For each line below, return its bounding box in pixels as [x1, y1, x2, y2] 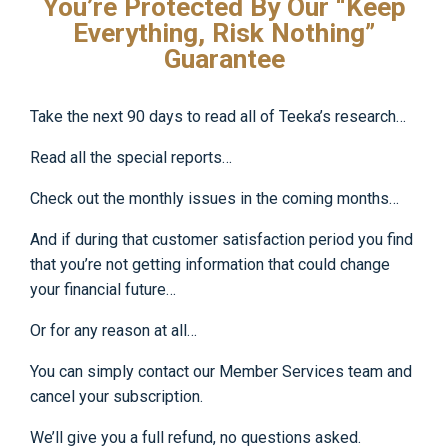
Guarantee [163, 42, 285, 74]
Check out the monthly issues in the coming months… [30, 188, 399, 208]
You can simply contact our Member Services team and [30, 361, 412, 381]
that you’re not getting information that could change [30, 254, 390, 274]
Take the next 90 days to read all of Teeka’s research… [30, 106, 406, 126]
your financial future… [30, 279, 176, 299]
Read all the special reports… [30, 147, 232, 167]
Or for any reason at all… [30, 320, 197, 340]
